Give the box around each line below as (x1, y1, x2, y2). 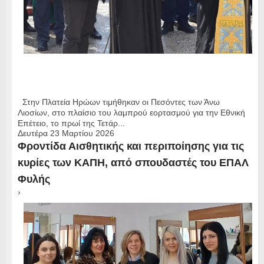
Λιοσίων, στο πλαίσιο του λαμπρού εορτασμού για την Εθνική (17, 108, 245, 118)
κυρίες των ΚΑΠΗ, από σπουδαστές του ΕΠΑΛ (17, 157, 249, 169)
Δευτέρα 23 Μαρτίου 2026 (17, 128, 114, 138)
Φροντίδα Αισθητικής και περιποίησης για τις (17, 140, 244, 153)
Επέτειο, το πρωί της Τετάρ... (17, 118, 125, 128)
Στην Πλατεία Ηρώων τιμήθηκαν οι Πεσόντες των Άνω (17, 97, 220, 107)
